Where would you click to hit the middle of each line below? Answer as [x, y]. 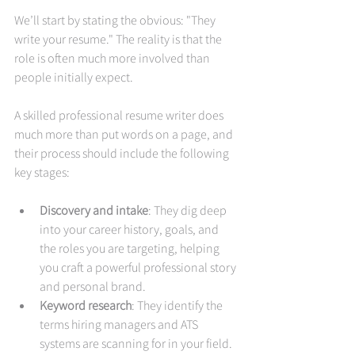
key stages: [42, 172]
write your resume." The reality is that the [119, 38]
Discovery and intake [94, 210]
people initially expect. [74, 76]
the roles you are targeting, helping [131, 248]
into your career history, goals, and [130, 229]
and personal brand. [93, 286]
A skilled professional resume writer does [120, 115]
